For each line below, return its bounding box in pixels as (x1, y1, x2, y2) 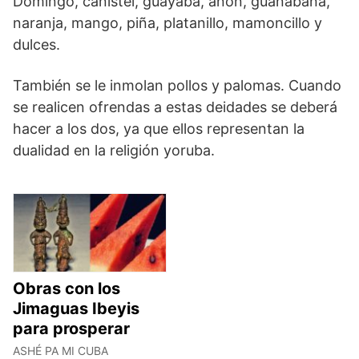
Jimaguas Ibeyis (13, 298, 139, 318)
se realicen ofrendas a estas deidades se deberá (13, 98, 337, 115)
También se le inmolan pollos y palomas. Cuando (13, 76, 341, 94)
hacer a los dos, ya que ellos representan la (13, 119, 305, 137)
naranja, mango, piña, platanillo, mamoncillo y (13, 14, 322, 31)
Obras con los (13, 278, 120, 298)
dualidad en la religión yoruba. (13, 141, 215, 159)
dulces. (13, 35, 60, 53)
